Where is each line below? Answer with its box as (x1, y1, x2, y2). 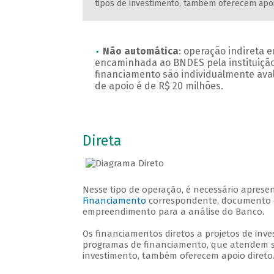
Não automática (102, 45, 179, 57)
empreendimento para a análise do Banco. (82, 206, 264, 218)
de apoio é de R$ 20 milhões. (94, 80, 223, 92)
